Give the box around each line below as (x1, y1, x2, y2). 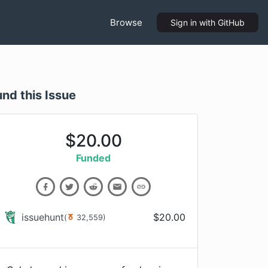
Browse (110, 16, 142, 28)
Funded (76, 152, 111, 164)
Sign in (170, 17, 197, 28)
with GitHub (197, 17, 245, 28)
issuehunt (22, 211, 64, 223)
